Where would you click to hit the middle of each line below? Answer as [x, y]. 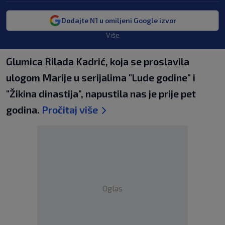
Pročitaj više [70, 109]
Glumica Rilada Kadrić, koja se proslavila [98, 61]
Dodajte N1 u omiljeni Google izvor [119, 20]
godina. [24, 109]
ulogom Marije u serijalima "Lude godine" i [101, 77]
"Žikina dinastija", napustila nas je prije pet [101, 93]
